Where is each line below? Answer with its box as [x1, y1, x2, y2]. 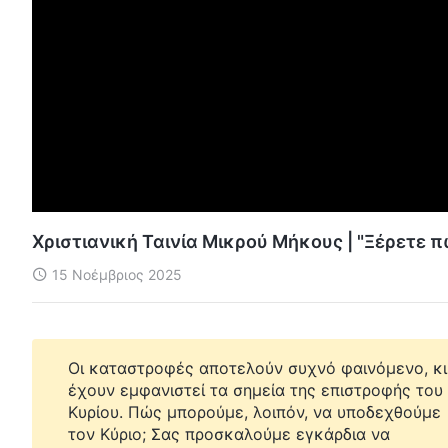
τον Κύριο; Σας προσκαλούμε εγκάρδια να [68, 423, 390, 444]
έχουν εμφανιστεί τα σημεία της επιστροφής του [68, 379, 443, 400]
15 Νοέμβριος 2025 [52, 265, 182, 283]
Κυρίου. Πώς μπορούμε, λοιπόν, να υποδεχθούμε [68, 401, 441, 422]
